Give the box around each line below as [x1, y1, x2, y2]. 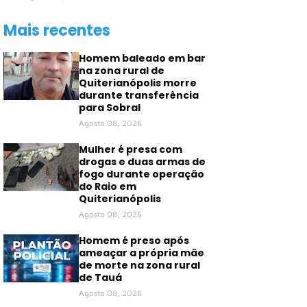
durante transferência [79, 88, 199, 102]
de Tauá [79, 271, 122, 284]
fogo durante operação [79, 167, 204, 181]
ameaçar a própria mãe [79, 246, 204, 260]
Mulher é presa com [79, 143, 182, 156]
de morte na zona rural [79, 258, 200, 272]
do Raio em [79, 180, 136, 193]
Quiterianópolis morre [79, 76, 197, 90]
